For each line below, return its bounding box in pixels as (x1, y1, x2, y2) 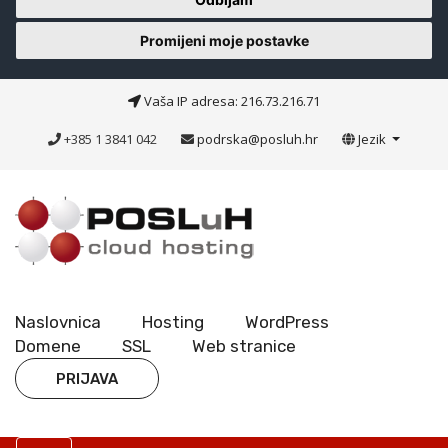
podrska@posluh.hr (196, 130, 318, 148)
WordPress (245, 312, 329, 332)
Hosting (142, 312, 204, 332)
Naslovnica (15, 312, 101, 332)
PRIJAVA (56, 370, 118, 388)
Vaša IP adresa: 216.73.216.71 (141, 92, 320, 110)
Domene (15, 336, 81, 356)
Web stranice (192, 336, 296, 356)
